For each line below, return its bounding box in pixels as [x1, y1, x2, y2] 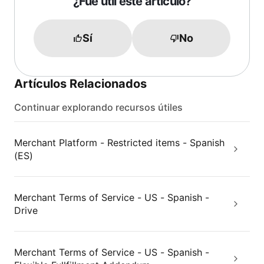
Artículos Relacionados [14, 77, 147, 91]
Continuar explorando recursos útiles [14, 101, 183, 113]
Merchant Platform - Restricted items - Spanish [14, 137, 225, 148]
